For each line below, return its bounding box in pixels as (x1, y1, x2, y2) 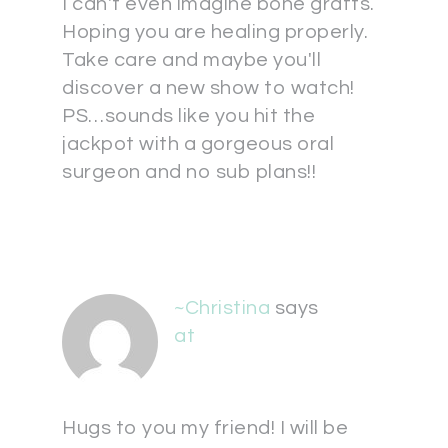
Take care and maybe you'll (62, 50, 321, 70)
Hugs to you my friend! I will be (62, 418, 348, 438)
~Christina (174, 298, 270, 318)
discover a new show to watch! (62, 78, 355, 98)
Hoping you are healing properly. (62, 22, 368, 42)
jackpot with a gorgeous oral (62, 134, 334, 154)
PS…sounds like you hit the (62, 106, 315, 126)
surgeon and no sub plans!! (62, 162, 316, 182)
